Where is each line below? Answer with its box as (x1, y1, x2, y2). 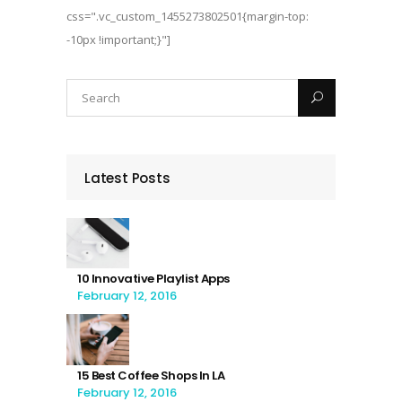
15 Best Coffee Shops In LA (77, 366, 224, 384)
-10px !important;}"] (66, 31, 170, 48)
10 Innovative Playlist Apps (77, 270, 230, 288)
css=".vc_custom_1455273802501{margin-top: (66, 8, 309, 24)
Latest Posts (84, 169, 170, 188)
